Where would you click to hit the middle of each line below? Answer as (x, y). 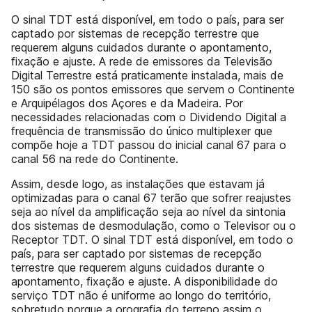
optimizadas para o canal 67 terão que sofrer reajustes (151, 198)
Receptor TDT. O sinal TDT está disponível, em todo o (152, 240)
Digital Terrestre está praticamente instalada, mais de (147, 75)
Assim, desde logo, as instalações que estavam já (138, 184)
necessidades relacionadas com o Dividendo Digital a (149, 117)
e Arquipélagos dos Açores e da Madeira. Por (127, 103)
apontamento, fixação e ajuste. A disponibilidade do (145, 281)
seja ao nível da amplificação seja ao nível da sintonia (148, 212)
